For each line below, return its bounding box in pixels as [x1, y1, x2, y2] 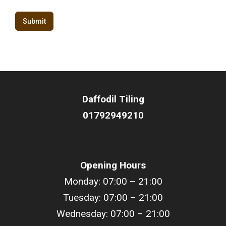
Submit [23, 17, 46, 25]
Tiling [119, 93, 144, 105]
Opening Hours [80, 159, 146, 171]
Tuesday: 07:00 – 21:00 [63, 191, 163, 203]
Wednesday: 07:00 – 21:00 [56, 207, 170, 219]
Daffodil [82, 93, 119, 105]
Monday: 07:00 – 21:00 [64, 175, 162, 187]
